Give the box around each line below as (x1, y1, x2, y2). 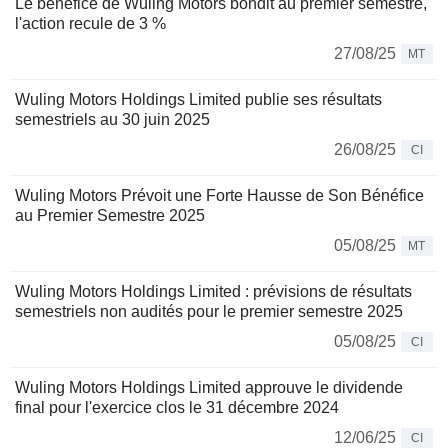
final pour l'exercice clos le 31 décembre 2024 (15, 399, 339, 417)
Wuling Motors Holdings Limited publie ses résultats (15, 91, 382, 109)
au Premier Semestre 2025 (15, 207, 205, 225)
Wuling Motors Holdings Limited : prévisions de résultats (15, 283, 412, 301)
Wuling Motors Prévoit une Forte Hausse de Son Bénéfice (15, 187, 424, 205)
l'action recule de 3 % (15, 15, 166, 33)
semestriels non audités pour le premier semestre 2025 (15, 303, 403, 321)
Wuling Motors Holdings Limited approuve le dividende (15, 379, 403, 397)
